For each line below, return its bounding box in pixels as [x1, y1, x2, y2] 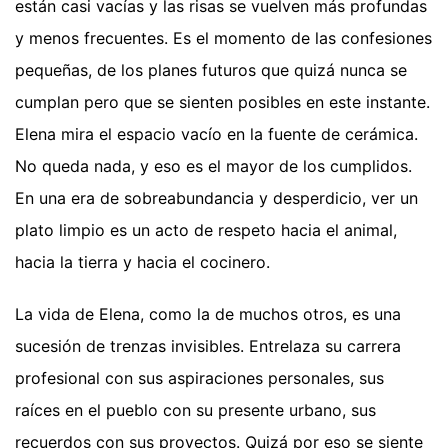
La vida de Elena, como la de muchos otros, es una [15, 303, 401, 324]
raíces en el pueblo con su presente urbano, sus [15, 399, 376, 420]
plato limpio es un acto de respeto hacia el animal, [15, 219, 397, 240]
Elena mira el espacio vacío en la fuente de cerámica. [15, 123, 418, 144]
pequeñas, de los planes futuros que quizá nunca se [15, 59, 407, 80]
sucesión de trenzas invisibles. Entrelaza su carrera [15, 335, 401, 356]
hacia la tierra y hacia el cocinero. [15, 251, 270, 272]
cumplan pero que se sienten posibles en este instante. [15, 91, 430, 112]
